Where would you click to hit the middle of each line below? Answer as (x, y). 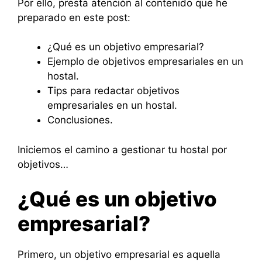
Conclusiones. (80, 120)
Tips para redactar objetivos (113, 91)
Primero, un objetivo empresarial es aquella (119, 255)
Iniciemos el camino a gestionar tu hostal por (122, 149)
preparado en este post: (74, 17)
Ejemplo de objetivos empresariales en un (145, 62)
